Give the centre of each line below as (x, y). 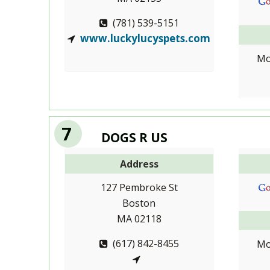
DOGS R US (134, 137)
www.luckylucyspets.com (146, 38)
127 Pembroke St (139, 188)
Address (139, 164)
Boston (139, 203)
